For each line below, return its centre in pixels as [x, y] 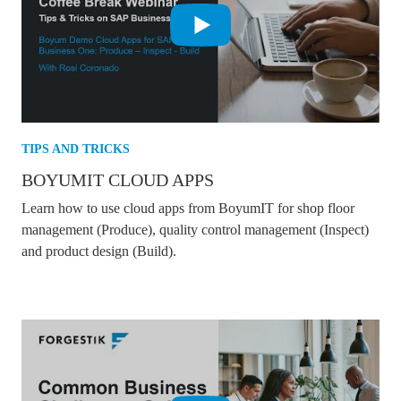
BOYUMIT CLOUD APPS [118, 180]
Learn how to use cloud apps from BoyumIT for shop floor [188, 209]
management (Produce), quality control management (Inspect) [195, 230]
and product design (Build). [99, 252]
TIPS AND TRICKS [76, 149]
